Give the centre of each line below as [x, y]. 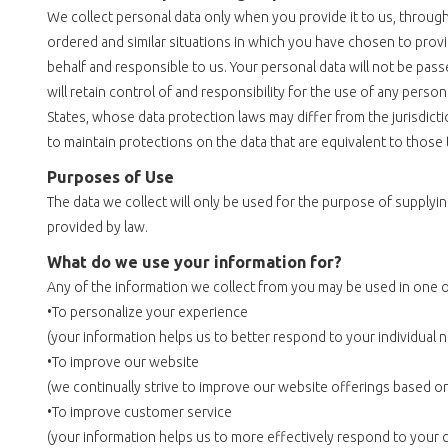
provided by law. [97, 227]
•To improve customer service [139, 412]
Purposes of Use [110, 177]
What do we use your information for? [194, 262]
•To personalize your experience [147, 312]
